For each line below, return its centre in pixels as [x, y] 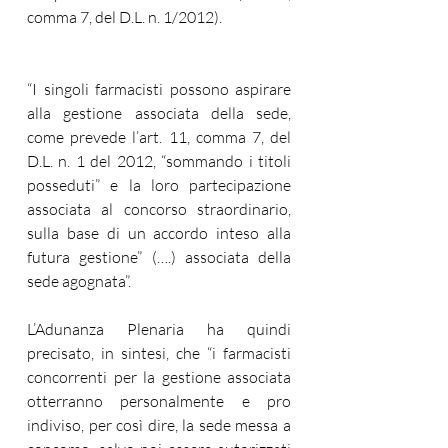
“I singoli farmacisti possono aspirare [159, 89]
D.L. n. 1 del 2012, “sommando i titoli [159, 161]
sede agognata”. [79, 281]
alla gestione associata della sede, [159, 113]
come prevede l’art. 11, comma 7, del [159, 137]
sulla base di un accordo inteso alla [159, 233]
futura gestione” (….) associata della [159, 257]
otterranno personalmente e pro [159, 401]
